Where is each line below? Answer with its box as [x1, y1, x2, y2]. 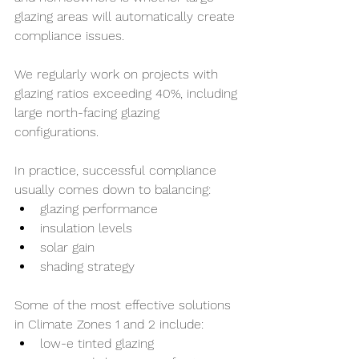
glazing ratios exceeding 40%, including [14, 86, 241, 101]
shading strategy [40, 259, 135, 274]
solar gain [40, 240, 95, 255]
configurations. [14, 124, 99, 139]
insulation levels [40, 220, 132, 236]
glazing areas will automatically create [14, 9, 239, 24]
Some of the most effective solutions [14, 297, 235, 313]
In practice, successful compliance [14, 163, 220, 178]
